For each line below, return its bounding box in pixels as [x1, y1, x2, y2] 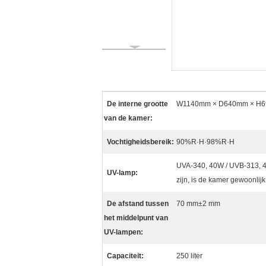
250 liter [176, 252, 202, 260]
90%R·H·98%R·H [176, 138, 235, 146]
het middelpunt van [104, 214, 168, 222]
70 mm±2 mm [176, 199, 220, 208]
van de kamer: [104, 114, 153, 122]
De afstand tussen [107, 199, 169, 208]
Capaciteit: [107, 252, 144, 260]
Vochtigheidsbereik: [107, 138, 174, 146]
